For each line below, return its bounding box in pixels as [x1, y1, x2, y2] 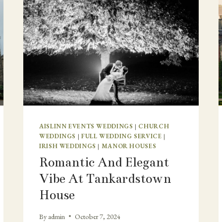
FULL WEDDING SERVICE [81, 132, 162, 140]
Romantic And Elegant [39, 155, 169, 170]
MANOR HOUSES [101, 142, 157, 150]
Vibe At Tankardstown [39, 171, 171, 187]
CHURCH [138, 122, 169, 130]
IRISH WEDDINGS [39, 142, 96, 150]
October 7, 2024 [75, 211, 121, 221]
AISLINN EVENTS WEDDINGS [39, 122, 133, 130]
